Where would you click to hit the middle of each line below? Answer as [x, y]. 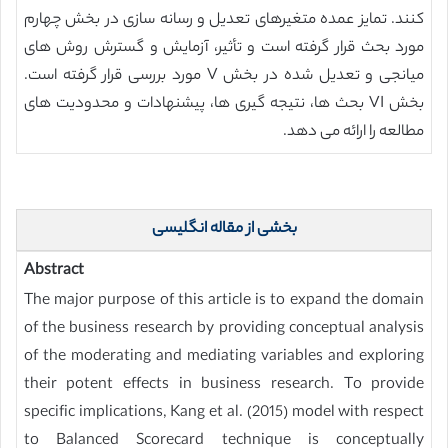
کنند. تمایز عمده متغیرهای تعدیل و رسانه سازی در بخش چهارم [224, 20]
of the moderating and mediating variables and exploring [224, 358]
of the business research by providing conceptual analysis [224, 330]
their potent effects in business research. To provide [224, 386]
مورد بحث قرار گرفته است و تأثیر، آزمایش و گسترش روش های [224, 48]
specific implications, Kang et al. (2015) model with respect [224, 414]
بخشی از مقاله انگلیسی [224, 230]
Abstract [53, 272]
